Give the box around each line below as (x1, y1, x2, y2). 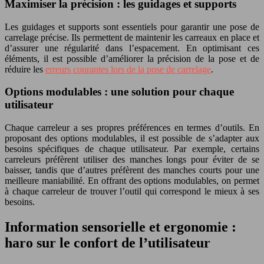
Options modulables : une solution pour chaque (5, 85, 234, 98)
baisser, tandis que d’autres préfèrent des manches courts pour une (5, 165, 259, 175)
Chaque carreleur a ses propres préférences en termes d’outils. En (5, 123, 259, 133)
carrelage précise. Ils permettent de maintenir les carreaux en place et (5, 32, 259, 42)
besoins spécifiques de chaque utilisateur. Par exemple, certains (5, 144, 259, 154)
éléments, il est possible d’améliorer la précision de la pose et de (5, 53, 259, 64)
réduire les (5, 64, 45, 74)
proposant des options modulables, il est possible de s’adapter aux (5, 133, 259, 143)
